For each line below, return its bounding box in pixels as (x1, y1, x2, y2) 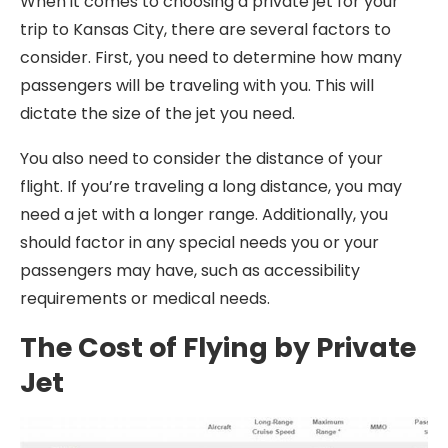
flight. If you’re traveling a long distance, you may (20, 175, 402, 198)
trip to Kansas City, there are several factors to (20, 18, 391, 41)
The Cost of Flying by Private (20, 329, 416, 366)
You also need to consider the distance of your (20, 147, 383, 170)
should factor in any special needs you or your (20, 231, 379, 254)
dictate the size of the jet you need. (20, 102, 295, 125)
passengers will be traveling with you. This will (20, 74, 374, 97)
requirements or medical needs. (20, 287, 270, 310)
